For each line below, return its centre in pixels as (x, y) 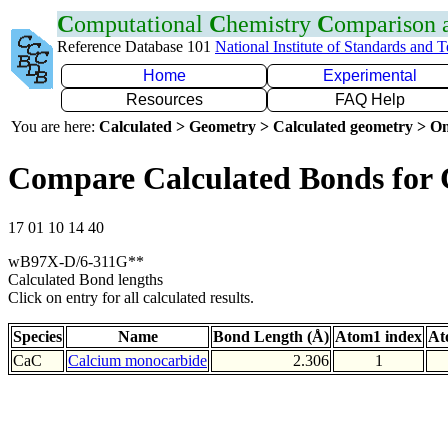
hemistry (271, 24)
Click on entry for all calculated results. (131, 297)
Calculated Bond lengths (85, 279)
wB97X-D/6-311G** (76, 261)
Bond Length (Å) (271, 336)
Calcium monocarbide (137, 360)
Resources (164, 99)
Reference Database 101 (136, 46)
